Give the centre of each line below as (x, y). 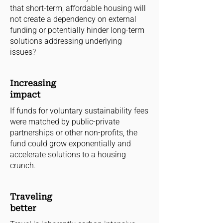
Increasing (33, 83)
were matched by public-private (65, 122)
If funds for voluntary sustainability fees (79, 111)
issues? (23, 52)
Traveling (31, 197)
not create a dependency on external (73, 19)
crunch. (23, 166)
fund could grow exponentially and (70, 144)
